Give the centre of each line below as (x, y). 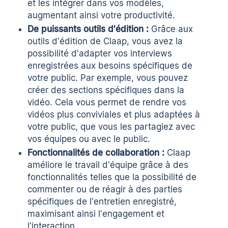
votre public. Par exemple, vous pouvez (108, 78)
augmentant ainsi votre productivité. (102, 16)
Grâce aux (171, 29)
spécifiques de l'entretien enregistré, (102, 202)
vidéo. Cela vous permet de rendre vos (107, 103)
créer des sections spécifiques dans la (106, 90)
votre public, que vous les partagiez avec (111, 127)
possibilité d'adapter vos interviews (100, 54)
